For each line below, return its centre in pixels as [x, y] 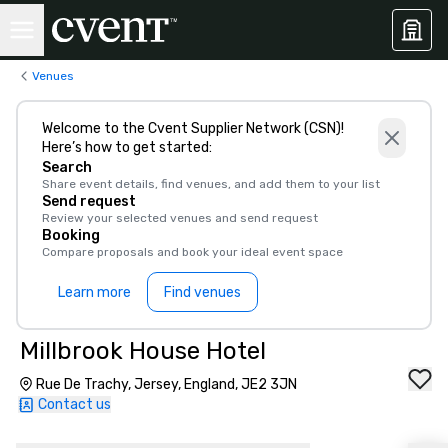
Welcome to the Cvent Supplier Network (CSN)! [193, 128]
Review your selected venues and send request [180, 218]
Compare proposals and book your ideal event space [192, 252]
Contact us [74, 404]
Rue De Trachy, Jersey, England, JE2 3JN [166, 384]
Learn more [94, 292]
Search [67, 167]
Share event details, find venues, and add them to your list [211, 184]
